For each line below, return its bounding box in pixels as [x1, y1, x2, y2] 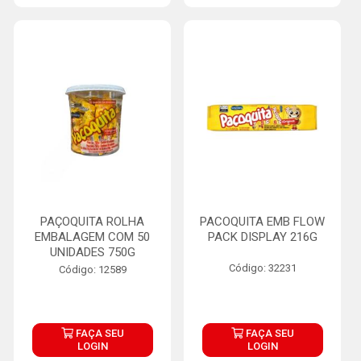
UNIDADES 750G [49, 245, 135, 259]
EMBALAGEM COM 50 [35, 230, 150, 244]
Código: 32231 [228, 262, 297, 274]
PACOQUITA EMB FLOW [200, 214, 325, 229]
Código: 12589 [58, 263, 127, 276]
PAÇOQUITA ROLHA [40, 214, 144, 229]
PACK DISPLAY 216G [207, 230, 317, 244]
